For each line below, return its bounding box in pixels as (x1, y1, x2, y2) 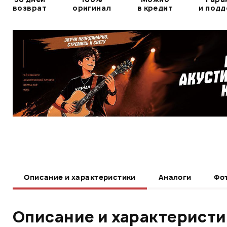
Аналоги (158, 172, 192, 182)
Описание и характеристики (24, 172, 136, 182)
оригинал (72, 3, 111, 13)
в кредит (137, 3, 173, 13)
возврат (13, 3, 47, 13)
